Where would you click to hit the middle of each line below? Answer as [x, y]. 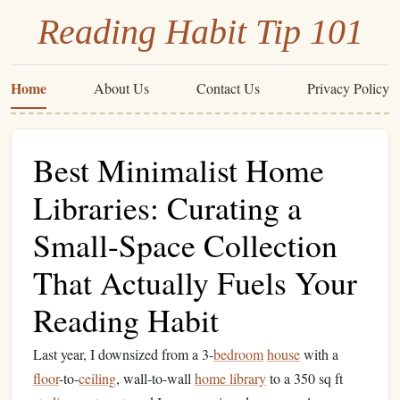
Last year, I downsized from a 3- [123, 354]
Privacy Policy [348, 88]
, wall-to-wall [155, 378]
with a [319, 354]
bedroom [238, 354]
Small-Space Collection [185, 245]
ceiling [97, 378]
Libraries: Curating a [167, 207]
